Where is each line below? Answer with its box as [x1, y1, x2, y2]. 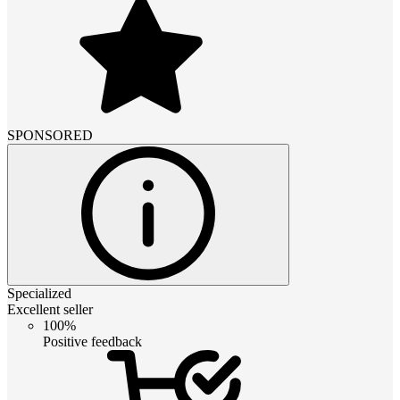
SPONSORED [7, 127, 93, 143]
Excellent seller [7, 301, 93, 317]
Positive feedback [43, 333, 142, 349]
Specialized [7, 285, 71, 301]
